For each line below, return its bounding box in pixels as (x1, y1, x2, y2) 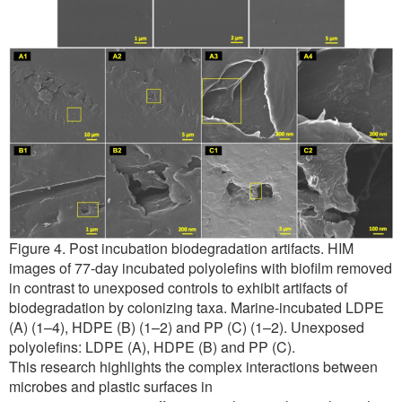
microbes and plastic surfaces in (9, 376, 213, 398)
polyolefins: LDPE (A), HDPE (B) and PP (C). (9, 336, 295, 358)
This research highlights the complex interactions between (9, 356, 378, 378)
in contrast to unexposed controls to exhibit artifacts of (9, 277, 347, 299)
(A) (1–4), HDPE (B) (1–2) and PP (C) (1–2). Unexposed (9, 317, 364, 338)
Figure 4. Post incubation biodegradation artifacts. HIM (9, 238, 354, 259)
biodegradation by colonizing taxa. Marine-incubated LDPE (9, 297, 384, 319)
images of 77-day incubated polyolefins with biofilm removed (9, 258, 392, 279)
